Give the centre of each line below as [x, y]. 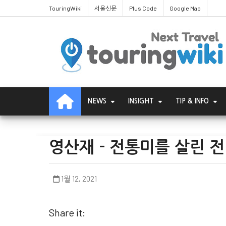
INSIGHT [141, 101]
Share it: [67, 212]
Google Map [185, 8]
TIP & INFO [192, 101]
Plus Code [143, 8]
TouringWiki [65, 8]
